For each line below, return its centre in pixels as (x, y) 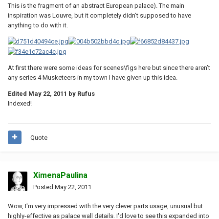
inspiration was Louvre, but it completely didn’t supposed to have (99, 15)
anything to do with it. (38, 25)
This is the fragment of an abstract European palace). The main (96, 5)
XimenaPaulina (60, 175)
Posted (44, 187)
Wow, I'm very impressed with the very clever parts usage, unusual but (105, 206)
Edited (18, 93)
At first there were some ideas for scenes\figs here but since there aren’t (109, 67)
